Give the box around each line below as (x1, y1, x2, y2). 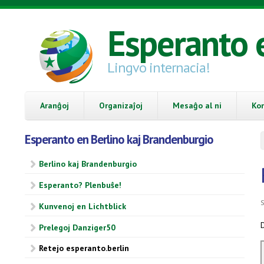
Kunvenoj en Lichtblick (39, 200, 126, 212)
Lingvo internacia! (107, 58, 210, 77)
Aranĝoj (40, 100, 69, 111)
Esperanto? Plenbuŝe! (39, 180, 121, 191)
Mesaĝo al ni (173, 100, 222, 111)
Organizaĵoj (99, 100, 143, 111)
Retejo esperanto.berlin (39, 243, 129, 254)
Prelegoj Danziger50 (39, 222, 115, 233)
